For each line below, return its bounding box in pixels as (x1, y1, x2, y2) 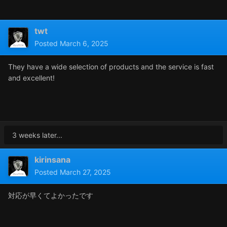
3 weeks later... (12, 130, 62, 139)
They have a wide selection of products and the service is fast (8, 62, 214, 71)
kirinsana (34, 154, 70, 165)
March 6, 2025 (60, 39, 108, 48)
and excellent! (8, 73, 55, 82)
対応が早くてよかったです (8, 191, 93, 200)
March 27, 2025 (60, 167, 111, 176)
